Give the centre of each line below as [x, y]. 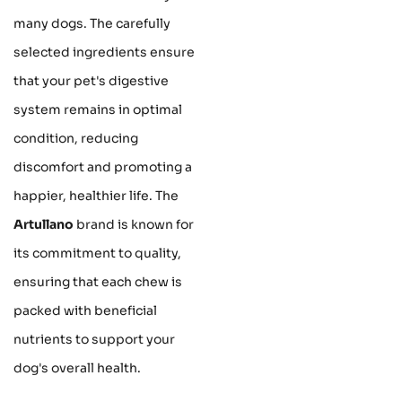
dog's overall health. [77, 368]
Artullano [44, 225]
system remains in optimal [98, 110]
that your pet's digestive [91, 81]
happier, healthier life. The [96, 196]
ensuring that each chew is [98, 282]
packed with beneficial [85, 311]
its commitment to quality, [97, 253]
